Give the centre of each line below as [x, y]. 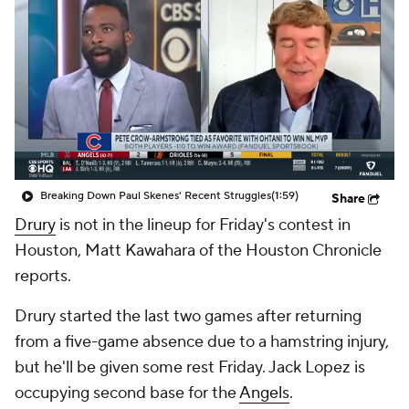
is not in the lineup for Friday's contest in [203, 225]
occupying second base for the [127, 393]
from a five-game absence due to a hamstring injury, [202, 342]
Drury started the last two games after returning [188, 316]
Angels [264, 393]
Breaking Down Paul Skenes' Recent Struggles [156, 196]
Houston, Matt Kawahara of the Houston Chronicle [198, 251]
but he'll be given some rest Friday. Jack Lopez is [190, 367]
